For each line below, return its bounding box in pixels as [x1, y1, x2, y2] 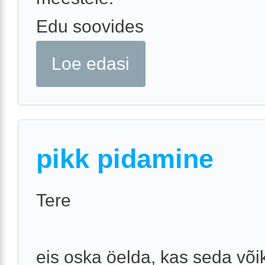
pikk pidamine [36, 144, 214, 174]
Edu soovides [36, 16, 144, 36]
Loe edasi [51, 53, 130, 73]
